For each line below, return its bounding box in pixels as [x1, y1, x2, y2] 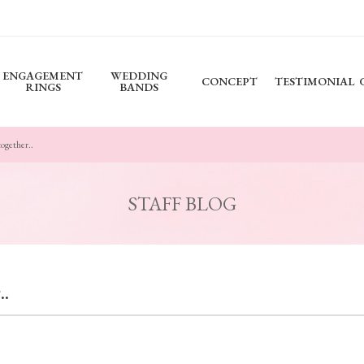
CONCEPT [201, 74, 258, 89]
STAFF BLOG [128, 191, 236, 216]
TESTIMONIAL [275, 74, 354, 89]
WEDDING [110, 68, 167, 83]
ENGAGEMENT [2, 68, 83, 83]
